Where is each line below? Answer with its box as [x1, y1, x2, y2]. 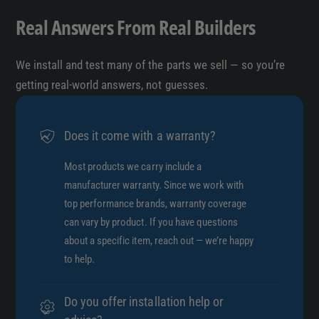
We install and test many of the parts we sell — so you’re [16, 58, 285, 72]
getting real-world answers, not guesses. [16, 78, 208, 92]
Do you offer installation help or [64, 294, 223, 309]
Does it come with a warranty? [64, 129, 216, 144]
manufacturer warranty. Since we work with [64, 179, 244, 192]
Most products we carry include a [64, 160, 202, 174]
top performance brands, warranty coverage [64, 197, 246, 211]
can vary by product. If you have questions [64, 216, 238, 229]
